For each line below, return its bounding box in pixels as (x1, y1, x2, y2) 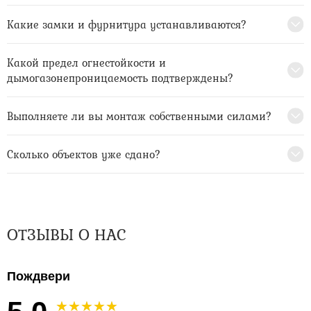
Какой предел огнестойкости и (7, 54, 166, 72)
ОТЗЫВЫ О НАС (7, 222, 126, 247)
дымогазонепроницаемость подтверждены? (7, 69, 234, 87)
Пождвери (7, 269, 70, 284)
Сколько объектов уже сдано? (7, 146, 161, 163)
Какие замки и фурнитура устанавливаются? (7, 16, 247, 33)
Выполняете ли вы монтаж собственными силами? (7, 108, 272, 125)
